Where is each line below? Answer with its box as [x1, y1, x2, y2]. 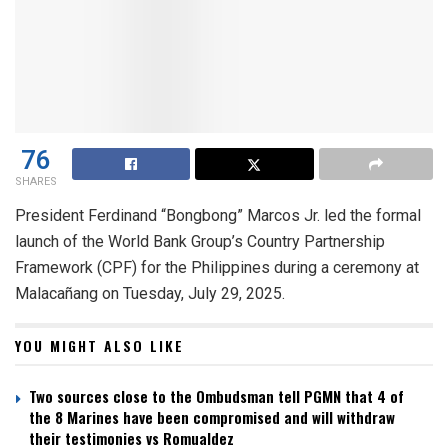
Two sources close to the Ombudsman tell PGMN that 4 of [29, 385, 404, 408]
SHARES [15, 173, 57, 191]
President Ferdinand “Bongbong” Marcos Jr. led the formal [15, 206, 421, 226]
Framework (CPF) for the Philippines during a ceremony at [15, 258, 419, 278]
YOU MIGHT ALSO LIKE [15, 335, 184, 357]
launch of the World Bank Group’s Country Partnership [15, 232, 385, 252]
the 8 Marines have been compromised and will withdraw [29, 406, 395, 429]
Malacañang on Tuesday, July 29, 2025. [15, 284, 289, 304]
